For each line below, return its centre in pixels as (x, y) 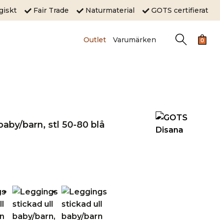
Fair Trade (54, 10)
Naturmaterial (113, 10)
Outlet (95, 40)
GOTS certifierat (179, 10)
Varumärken (134, 40)
